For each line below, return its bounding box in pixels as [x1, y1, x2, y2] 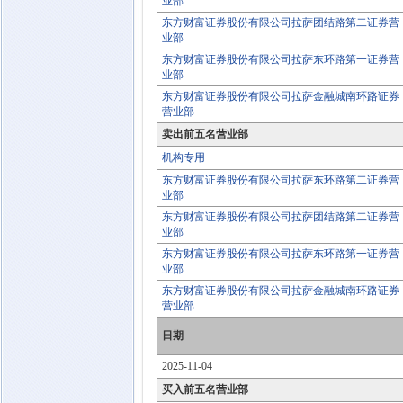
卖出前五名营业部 [162, 128, 248, 140]
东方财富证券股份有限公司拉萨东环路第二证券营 [162, 174, 399, 186]
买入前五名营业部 [162, 383, 248, 396]
